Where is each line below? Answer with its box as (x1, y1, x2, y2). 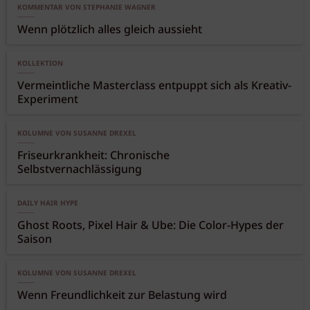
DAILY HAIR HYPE (17, 198, 78, 210)
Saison (17, 231, 52, 249)
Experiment (17, 91, 78, 109)
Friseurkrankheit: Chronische (17, 147, 170, 165)
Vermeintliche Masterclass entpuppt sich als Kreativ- (17, 77, 291, 95)
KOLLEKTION (17, 58, 63, 70)
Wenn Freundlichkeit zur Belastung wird (17, 287, 227, 305)
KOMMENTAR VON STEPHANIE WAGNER (17, 2, 156, 14)
